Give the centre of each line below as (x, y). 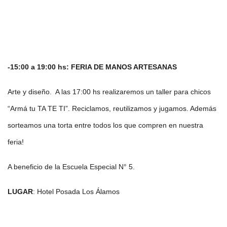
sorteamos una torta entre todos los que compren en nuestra (105, 125)
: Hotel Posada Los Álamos (76, 192)
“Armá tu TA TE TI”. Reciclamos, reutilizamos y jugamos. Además (112, 108)
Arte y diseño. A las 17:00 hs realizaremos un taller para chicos (109, 92)
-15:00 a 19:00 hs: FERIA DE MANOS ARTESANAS (92, 67)
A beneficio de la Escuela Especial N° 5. (71, 167)
